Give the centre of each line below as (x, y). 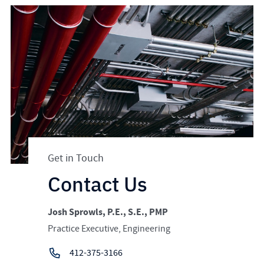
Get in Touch (76, 158)
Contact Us (98, 184)
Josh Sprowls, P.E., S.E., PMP (108, 212)
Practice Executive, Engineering (109, 229)
